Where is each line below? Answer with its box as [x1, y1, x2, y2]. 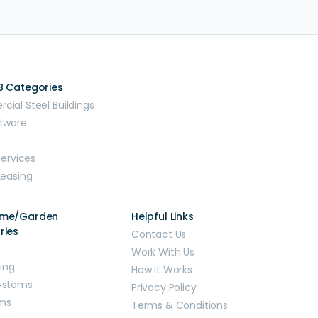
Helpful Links [131, 209, 194, 224]
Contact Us [131, 227, 187, 241]
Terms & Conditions [131, 298, 228, 312]
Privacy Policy [131, 280, 197, 295]
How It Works [131, 263, 192, 277]
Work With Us [131, 245, 194, 259]
